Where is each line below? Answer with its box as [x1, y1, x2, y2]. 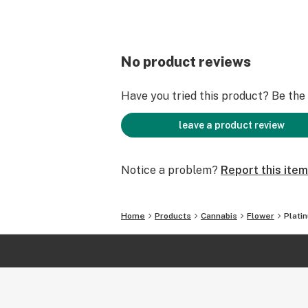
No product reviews [121, 54, 251, 70]
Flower [247, 211, 274, 221]
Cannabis [201, 211, 237, 221]
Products [155, 211, 191, 221]
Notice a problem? [121, 164, 218, 177]
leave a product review [179, 120, 285, 131]
